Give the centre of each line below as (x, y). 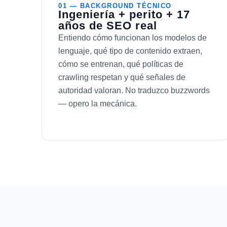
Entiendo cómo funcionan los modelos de (133, 37)
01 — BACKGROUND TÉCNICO (115, 6)
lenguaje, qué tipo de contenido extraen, (130, 51)
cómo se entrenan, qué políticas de (121, 64)
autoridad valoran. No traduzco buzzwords (134, 90)
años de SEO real (108, 25)
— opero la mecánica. (98, 103)
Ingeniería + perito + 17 (124, 14)
